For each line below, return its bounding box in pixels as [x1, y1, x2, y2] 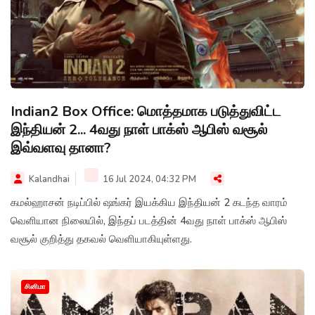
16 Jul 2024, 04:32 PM [101, 172, 196, 186]
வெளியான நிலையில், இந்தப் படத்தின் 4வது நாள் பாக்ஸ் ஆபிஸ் [11, 213, 287, 228]
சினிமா [25, 281, 46, 292]
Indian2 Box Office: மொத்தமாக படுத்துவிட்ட [11, 101, 281, 121]
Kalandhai [29, 172, 70, 186]
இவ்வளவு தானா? [11, 138, 111, 157]
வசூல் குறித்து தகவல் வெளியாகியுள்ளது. [11, 231, 192, 246]
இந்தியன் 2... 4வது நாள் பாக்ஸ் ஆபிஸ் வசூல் [11, 120, 267, 139]
